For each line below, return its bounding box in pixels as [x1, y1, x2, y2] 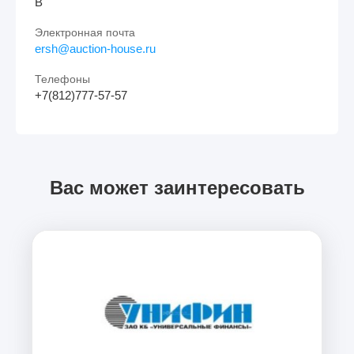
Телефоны [35, 72, 90, 85]
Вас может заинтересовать [49, 176, 305, 198]
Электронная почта [35, 25, 135, 39]
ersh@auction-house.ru [35, 41, 156, 55]
